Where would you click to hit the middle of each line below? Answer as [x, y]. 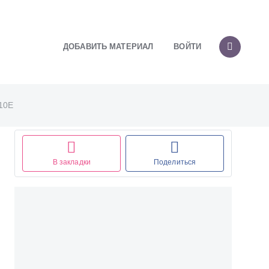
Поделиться [175, 162]
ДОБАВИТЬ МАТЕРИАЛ [108, 46]
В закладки [71, 162]
